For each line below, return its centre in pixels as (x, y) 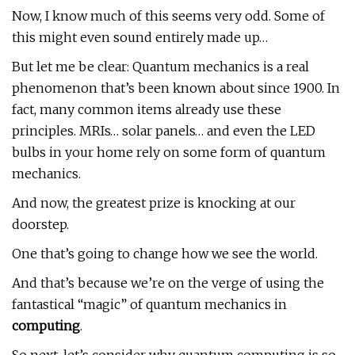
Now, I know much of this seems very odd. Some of (168, 16)
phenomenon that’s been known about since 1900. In (176, 88)
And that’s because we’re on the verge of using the (168, 283)
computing (46, 326)
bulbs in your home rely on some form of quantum (169, 152)
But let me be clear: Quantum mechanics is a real (160, 67)
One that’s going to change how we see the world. (165, 254)
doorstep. (40, 224)
